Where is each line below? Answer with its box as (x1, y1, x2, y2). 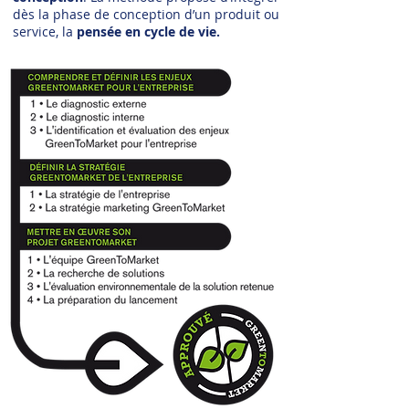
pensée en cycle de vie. (77, 23, 224, 40)
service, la (13, 23, 77, 40)
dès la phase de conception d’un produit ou (13, 5, 279, 23)
